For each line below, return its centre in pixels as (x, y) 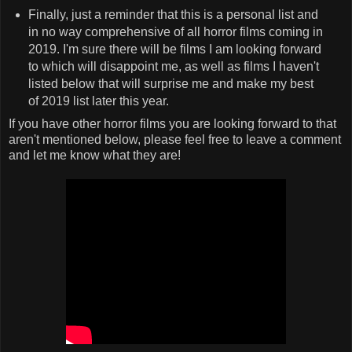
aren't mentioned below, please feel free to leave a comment (175, 139)
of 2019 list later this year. (100, 101)
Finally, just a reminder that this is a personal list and (173, 15)
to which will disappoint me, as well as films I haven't (173, 67)
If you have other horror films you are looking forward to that (172, 123)
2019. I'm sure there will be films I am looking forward (174, 49)
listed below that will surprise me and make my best (170, 84)
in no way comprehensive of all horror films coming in (175, 32)
